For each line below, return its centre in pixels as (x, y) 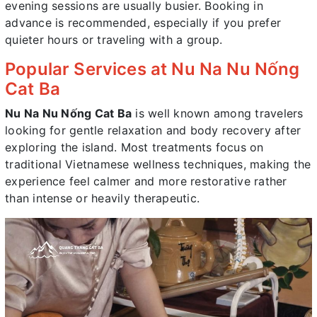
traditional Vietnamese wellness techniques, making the (158, 164)
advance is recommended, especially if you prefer (143, 22)
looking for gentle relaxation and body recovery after (153, 130)
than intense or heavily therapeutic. (102, 198)
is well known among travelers (218, 113)
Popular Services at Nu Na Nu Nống (152, 69)
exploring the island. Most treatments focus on (134, 147)
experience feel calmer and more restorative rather (146, 181)
